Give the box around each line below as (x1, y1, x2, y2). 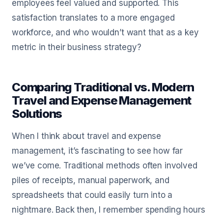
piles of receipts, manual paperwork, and (12, 175, 169, 185)
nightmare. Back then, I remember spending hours (12, 205, 205, 215)
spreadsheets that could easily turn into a (12, 190, 173, 200)
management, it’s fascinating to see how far (12, 146, 183, 156)
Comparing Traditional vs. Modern (12, 80, 194, 94)
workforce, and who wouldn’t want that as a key (12, 27, 199, 37)
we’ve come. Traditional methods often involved (12, 161, 197, 170)
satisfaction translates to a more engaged (12, 13, 175, 23)
